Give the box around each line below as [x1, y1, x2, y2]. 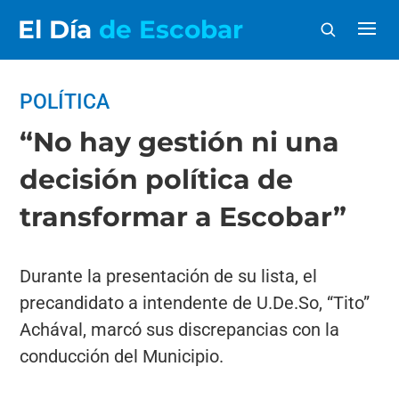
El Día [18, 14, 99, 45]
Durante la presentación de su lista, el [20, 265, 318, 287]
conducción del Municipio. [20, 346, 224, 367]
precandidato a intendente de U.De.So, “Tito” [20, 292, 370, 313]
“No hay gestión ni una [20, 126, 340, 159]
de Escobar [99, 14, 243, 45]
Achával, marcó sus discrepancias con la [20, 319, 340, 340]
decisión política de [20, 163, 294, 196]
